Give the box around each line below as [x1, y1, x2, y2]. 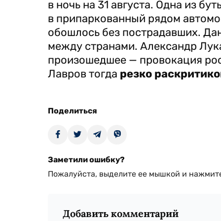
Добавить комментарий [63, 207, 179, 220]
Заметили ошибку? [48, 155, 125, 164]
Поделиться [48, 106, 97, 115]
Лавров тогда [48, 67, 120, 80]
